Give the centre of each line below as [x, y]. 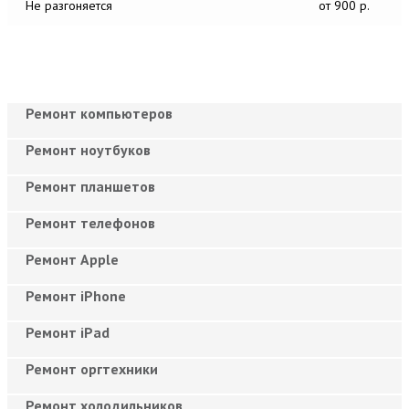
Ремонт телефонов [90, 222]
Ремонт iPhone [76, 295]
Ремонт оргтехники [92, 368]
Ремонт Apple [72, 259]
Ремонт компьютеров [99, 113]
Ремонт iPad [68, 332]
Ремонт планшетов [90, 186]
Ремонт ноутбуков [88, 149]
